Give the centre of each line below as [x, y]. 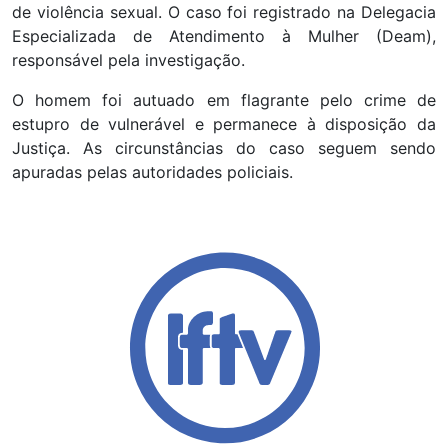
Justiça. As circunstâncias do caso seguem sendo [224, 147]
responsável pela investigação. [128, 59]
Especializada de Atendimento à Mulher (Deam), [224, 35]
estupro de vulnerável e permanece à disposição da [224, 123]
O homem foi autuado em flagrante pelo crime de [224, 99]
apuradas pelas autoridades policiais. [152, 171]
